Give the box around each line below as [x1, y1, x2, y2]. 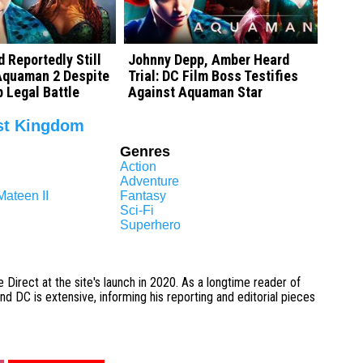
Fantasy [120, 189, 167, 203]
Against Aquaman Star [128, 83, 263, 101]
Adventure [120, 174, 180, 189]
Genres [120, 143, 171, 160]
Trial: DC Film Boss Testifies [128, 67, 299, 85]
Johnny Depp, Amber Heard [128, 51, 290, 69]
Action [120, 160, 157, 174]
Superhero [120, 218, 181, 233]
